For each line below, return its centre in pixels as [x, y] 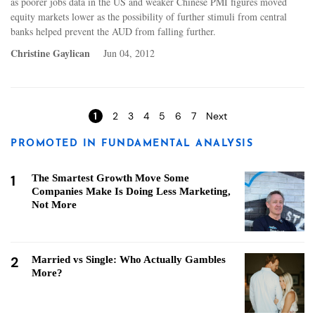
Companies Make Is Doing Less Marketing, [131, 191]
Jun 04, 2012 [129, 53]
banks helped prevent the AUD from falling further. [113, 31]
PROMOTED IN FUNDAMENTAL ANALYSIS [132, 143]
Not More [54, 204]
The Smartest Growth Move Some [110, 178]
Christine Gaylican [52, 53]
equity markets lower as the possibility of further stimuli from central [149, 16]
